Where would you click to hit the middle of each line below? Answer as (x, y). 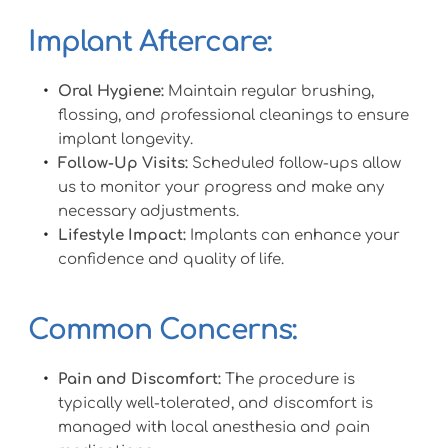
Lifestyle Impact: (121, 236)
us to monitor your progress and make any (220, 188)
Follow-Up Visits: (122, 164)
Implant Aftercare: (149, 42)
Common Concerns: (161, 330)
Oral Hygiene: (110, 92)
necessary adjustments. (148, 212)
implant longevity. (125, 140)
